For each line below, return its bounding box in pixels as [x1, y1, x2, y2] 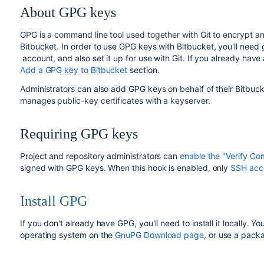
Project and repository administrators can [19, 151, 180, 161]
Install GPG [19, 193, 87, 209]
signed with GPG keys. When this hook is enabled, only [19, 163, 231, 173]
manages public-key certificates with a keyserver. [19, 95, 210, 105]
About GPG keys [19, 5, 116, 20]
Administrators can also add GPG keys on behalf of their [19, 84, 236, 94]
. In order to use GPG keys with [57, 41, 177, 51]
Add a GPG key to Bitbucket [19, 65, 128, 75]
